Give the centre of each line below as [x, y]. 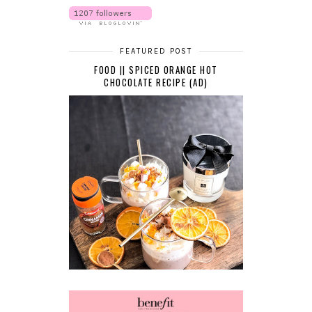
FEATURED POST [156, 51]
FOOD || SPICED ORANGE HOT [156, 69]
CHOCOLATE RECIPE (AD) [156, 82]
